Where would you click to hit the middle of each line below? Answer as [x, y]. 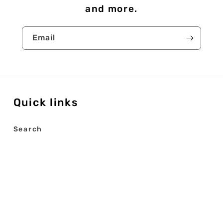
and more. [111, 8]
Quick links [46, 102]
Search [28, 129]
